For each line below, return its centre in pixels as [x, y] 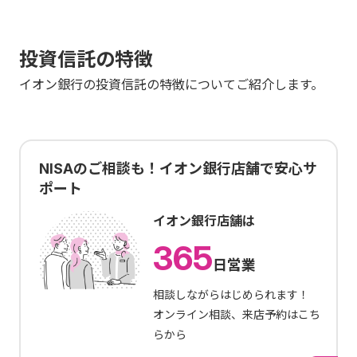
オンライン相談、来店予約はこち [237, 314]
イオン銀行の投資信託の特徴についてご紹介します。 [171, 84]
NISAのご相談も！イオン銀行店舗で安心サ [178, 169]
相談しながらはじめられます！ [231, 294]
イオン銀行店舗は [204, 221]
